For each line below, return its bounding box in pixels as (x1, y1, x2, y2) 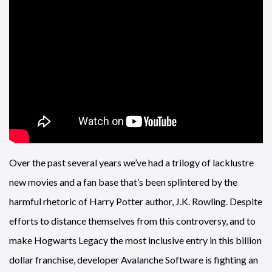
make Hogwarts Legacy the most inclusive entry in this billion (9, 234, 262, 246)
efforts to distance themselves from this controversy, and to (9, 214, 256, 226)
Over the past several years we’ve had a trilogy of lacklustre (9, 156, 254, 168)
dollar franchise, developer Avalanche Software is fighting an (9, 253, 258, 265)
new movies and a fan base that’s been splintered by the (9, 175, 237, 188)
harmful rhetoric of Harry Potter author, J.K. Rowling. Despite (9, 195, 262, 207)
